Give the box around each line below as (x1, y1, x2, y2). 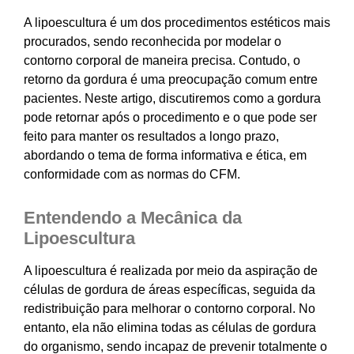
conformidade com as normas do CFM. (24, 168, 240, 182)
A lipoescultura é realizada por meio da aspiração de (24, 264, 318, 278)
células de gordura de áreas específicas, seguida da (24, 283, 315, 297)
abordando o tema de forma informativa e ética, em (24, 149, 307, 163)
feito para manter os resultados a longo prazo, (24, 130, 279, 144)
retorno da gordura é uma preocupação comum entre (24, 73, 318, 87)
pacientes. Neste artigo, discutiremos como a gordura (24, 92, 321, 106)
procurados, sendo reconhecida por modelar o (24, 35, 281, 49)
